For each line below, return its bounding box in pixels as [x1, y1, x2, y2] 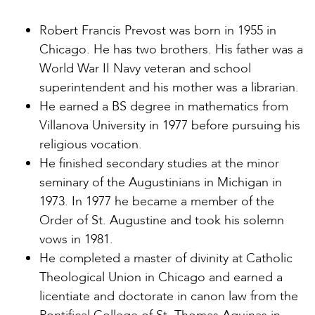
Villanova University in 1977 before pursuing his [39, 116, 300, 134]
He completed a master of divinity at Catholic [39, 249, 292, 267]
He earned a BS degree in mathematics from [39, 97, 288, 115]
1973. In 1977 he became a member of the [39, 192, 274, 210]
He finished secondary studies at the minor [39, 154, 279, 172]
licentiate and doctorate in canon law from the [39, 287, 298, 305]
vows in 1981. [39, 230, 113, 248]
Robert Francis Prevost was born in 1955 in [39, 21, 276, 39]
